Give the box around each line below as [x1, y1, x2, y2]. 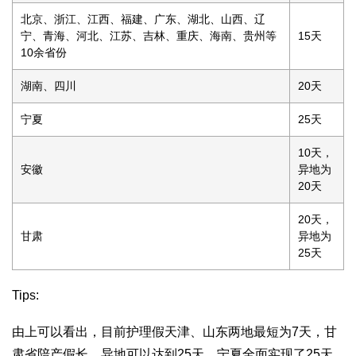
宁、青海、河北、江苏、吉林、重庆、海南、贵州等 [21, 29, 277, 42]
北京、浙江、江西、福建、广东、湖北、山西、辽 [21, 12, 265, 25]
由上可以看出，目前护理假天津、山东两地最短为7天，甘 [12, 324, 337, 339]
